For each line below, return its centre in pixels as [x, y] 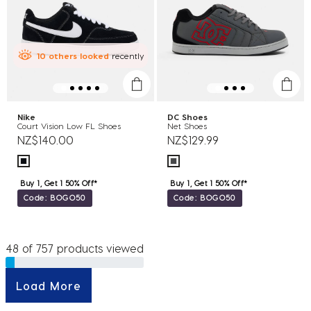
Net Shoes [187, 126]
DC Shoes [190, 117]
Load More [49, 285]
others [61, 55]
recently [127, 55]
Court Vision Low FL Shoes [69, 126]
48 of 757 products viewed [75, 248]
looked [93, 55]
